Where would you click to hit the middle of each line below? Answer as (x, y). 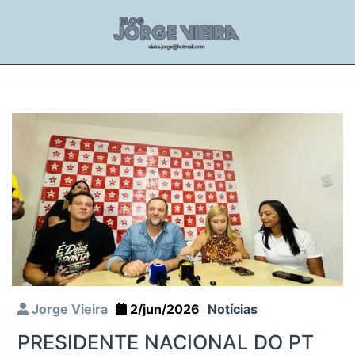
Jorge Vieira (68, 309)
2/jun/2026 (163, 309)
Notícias (233, 309)
